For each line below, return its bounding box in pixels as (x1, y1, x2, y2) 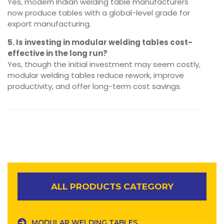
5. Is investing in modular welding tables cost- (7, 37, 192, 48)
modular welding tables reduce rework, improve (7, 70, 184, 81)
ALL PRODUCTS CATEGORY (50, 181, 173, 192)
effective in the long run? (7, 48, 107, 59)
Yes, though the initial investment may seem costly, (7, 59, 200, 70)
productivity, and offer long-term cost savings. (7, 81, 181, 92)
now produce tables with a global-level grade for (7, 7, 190, 18)
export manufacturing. (7, 18, 91, 29)
